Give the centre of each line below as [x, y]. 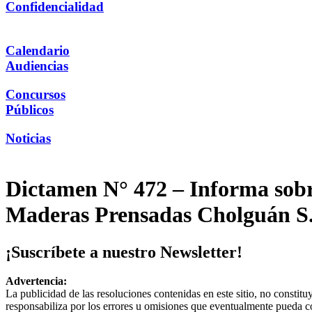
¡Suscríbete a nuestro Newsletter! [124, 252]
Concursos [36, 94]
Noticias [28, 138]
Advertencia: [36, 281]
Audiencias [37, 66]
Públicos [30, 109]
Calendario [38, 51]
